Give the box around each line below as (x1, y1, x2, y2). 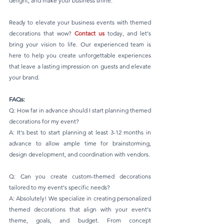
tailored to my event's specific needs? (9, 183, 110, 191)
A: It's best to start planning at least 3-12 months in (9, 128, 151, 136)
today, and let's (104, 29, 151, 37)
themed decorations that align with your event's (9, 205, 151, 213)
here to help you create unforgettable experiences (9, 51, 151, 59)
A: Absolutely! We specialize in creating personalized (9, 194, 151, 202)
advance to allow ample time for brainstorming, (9, 139, 151, 147)
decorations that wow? (9, 29, 74, 37)
